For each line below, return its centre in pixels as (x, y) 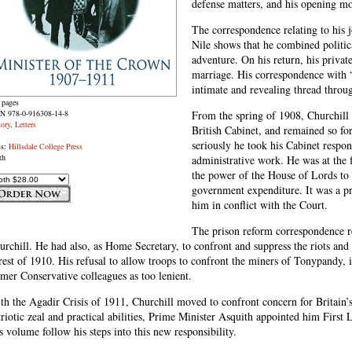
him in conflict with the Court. (260, 205)
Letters (26, 124)
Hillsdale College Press (46, 146)
